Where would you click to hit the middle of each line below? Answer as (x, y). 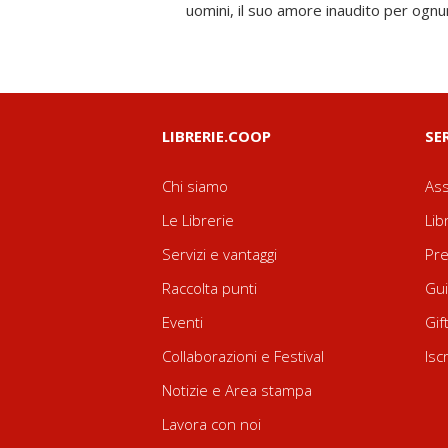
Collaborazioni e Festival (243, 356)
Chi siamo (195, 186)
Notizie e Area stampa (237, 390)
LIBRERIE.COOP (216, 136)
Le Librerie (198, 220)
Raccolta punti (209, 288)
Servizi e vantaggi (219, 254)
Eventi (182, 322)
